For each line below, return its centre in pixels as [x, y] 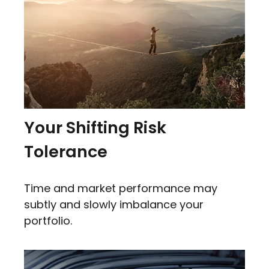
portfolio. [48, 221]
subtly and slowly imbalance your [114, 205]
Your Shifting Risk [95, 128]
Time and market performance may [121, 189]
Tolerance [66, 152]
